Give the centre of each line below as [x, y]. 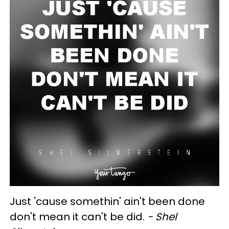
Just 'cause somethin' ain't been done [107, 201]
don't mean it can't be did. [78, 216]
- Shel [162, 216]
